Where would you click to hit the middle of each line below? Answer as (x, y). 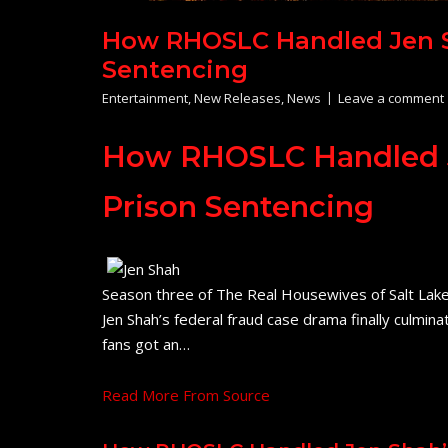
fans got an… (146, 344)
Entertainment (145, 98)
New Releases (237, 98)
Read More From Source (186, 395)
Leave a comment (391, 98)
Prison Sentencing (238, 207)
